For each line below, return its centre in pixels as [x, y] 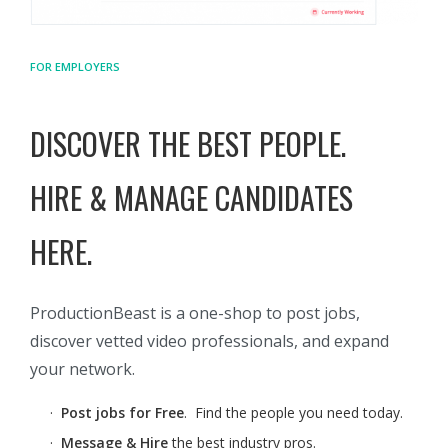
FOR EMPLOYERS [75, 67]
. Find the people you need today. [293, 413]
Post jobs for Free [122, 413]
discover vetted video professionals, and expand [209, 341]
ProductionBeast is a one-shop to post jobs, [195, 313]
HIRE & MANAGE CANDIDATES [191, 198]
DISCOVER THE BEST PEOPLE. [188, 144]
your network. [82, 369]
